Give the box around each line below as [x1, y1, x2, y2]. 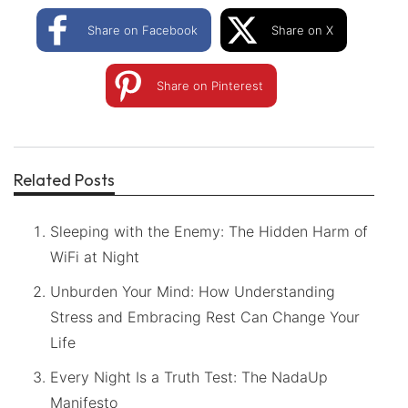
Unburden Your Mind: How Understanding [50, 281, 335, 301]
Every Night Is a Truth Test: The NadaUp [50, 367, 328, 386]
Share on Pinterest [157, 77, 264, 93]
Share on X [270, 22, 333, 37]
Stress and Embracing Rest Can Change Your [50, 307, 360, 326]
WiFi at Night [50, 247, 139, 266]
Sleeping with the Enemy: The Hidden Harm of [50, 221, 368, 240]
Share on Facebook [87, 22, 198, 37]
